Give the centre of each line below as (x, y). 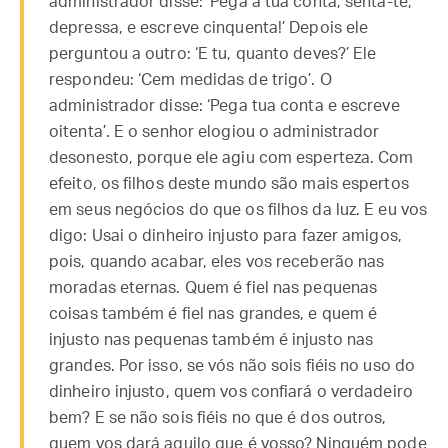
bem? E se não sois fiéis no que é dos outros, (218, 418)
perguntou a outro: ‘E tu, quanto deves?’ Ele (213, 54)
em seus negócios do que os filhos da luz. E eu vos (238, 210)
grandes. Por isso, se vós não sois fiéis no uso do (232, 366)
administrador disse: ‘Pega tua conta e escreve (224, 106)
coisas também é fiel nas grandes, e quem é (213, 314)
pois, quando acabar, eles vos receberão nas (217, 262)
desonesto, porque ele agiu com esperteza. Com (231, 158)
